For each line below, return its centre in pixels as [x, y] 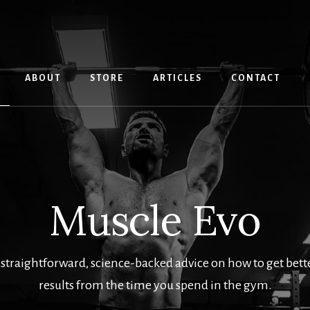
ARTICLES [177, 78]
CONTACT [255, 78]
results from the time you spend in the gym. [155, 285]
